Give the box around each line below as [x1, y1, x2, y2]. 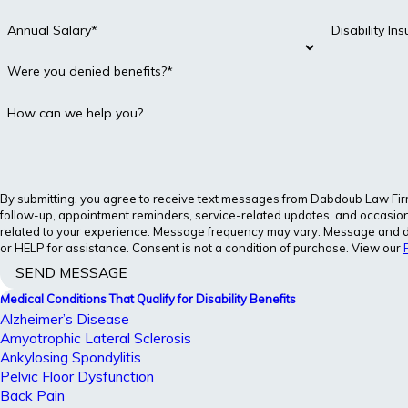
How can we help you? [6, 105, 143, 122]
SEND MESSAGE [15, 263, 128, 282]
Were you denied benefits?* [6, 63, 173, 80]
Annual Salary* [6, 21, 97, 38]
